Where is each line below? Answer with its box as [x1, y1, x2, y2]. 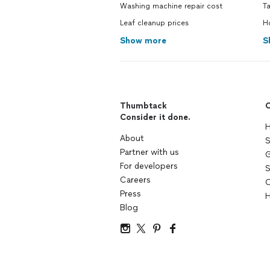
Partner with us [120, 147, 179, 157]
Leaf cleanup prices [120, 19, 189, 27]
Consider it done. [120, 112, 190, 122]
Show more [120, 36, 166, 46]
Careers [120, 175, 151, 185]
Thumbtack [120, 101, 167, 111]
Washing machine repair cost [120, 2, 223, 10]
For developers [120, 161, 178, 171]
